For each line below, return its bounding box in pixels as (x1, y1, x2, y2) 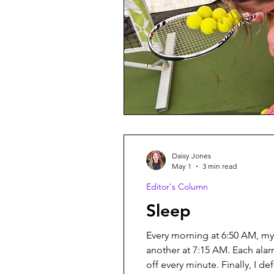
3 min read (202, 161, 237, 171)
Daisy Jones (172, 151, 211, 160)
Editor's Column (146, 181, 208, 192)
